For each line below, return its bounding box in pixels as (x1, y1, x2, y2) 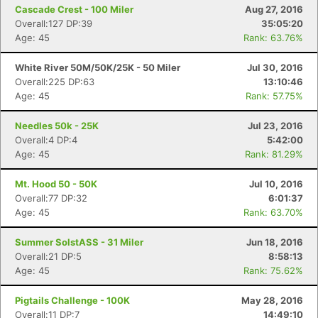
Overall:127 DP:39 (15, 18, 92, 29)
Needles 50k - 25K (15, 120, 99, 131)
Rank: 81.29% (245, 148, 303, 160)
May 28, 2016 (241, 295, 303, 306)
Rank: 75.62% (243, 265, 303, 276)
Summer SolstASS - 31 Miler (15, 236, 143, 248)
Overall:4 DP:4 (15, 134, 77, 146)
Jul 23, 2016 (248, 120, 303, 131)
